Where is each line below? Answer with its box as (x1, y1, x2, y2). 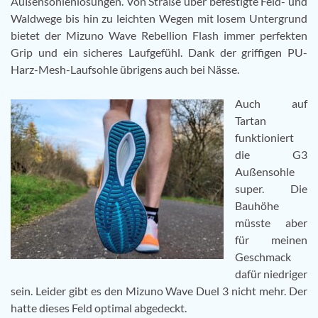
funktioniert (235, 130, 294, 144)
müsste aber (235, 215, 307, 229)
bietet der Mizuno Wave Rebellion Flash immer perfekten (11, 28, 307, 42)
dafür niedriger (235, 266, 307, 280)
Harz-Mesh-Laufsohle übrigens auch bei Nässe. (11, 62, 239, 76)
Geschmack (235, 249, 291, 263)
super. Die (235, 181, 307, 195)
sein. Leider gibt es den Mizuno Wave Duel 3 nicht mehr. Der (11, 283, 307, 297)
